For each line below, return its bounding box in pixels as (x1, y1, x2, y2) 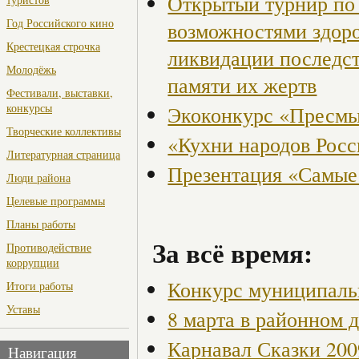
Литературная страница (6, 147, 120, 163)
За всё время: (152, 233, 313, 272)
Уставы (6, 301, 40, 317)
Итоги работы (6, 278, 73, 294)
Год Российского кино (6, 15, 114, 31)
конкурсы (6, 100, 52, 116)
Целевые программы (6, 193, 105, 209)
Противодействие (6, 240, 91, 256)
